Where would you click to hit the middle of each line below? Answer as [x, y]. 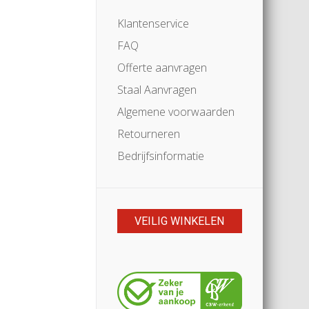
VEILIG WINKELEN [180, 221]
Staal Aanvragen [157, 90]
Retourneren [148, 134]
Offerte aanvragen [162, 68]
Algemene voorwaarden [176, 112]
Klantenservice [153, 23]
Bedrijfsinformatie [160, 156]
